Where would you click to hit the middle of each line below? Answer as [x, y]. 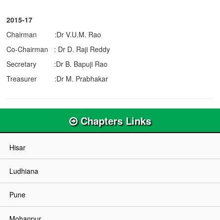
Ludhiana [24, 171]
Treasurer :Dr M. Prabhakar [57, 78]
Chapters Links [114, 120]
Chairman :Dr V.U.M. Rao [54, 34]
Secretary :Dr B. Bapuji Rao [57, 64]
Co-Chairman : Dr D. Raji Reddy [58, 49]
